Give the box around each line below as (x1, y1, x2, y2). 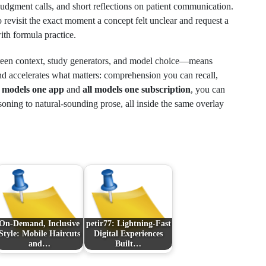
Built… (115, 239, 141, 249)
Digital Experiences (94, 229, 163, 239)
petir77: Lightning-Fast (85, 218, 171, 229)
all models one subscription (83, 84, 191, 94)
